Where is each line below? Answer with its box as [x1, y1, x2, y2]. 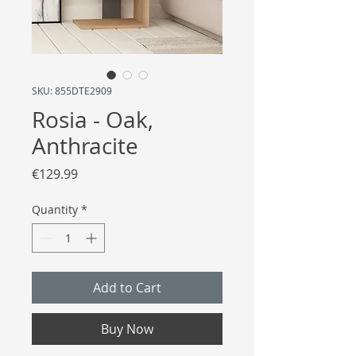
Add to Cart [93, 279, 161, 297]
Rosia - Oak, [32, 105, 153, 135]
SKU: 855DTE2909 [32, 84, 112, 98]
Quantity [32, 202, 78, 218]
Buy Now [101, 320, 153, 339]
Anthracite [32, 131, 138, 161]
